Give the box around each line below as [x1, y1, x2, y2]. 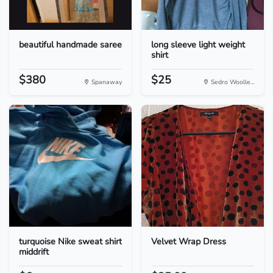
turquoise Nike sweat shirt [18, 235, 122, 247]
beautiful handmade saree [18, 38, 122, 51]
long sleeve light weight [151, 38, 245, 51]
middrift [18, 246, 49, 258]
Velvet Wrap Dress [151, 235, 226, 247]
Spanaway [89, 77, 122, 87]
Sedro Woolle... [209, 77, 255, 87]
